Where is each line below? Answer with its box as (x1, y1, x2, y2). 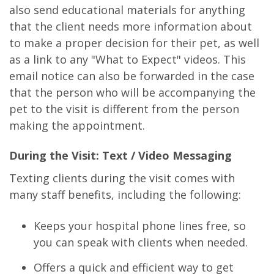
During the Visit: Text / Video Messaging (9, 147, 232, 163)
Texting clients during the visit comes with (9, 170, 235, 185)
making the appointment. (9, 117, 145, 133)
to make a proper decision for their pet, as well (9, 35, 259, 50)
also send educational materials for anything (9, 2, 245, 17)
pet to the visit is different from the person (9, 101, 239, 116)
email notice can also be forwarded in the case (9, 68, 254, 83)
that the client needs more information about (9, 18, 252, 34)
